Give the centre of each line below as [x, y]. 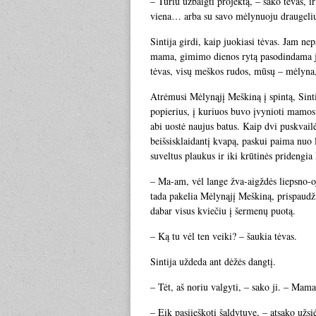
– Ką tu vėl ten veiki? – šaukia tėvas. [224, 236]
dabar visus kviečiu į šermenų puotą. [223, 211]
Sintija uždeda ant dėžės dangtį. [213, 261]
